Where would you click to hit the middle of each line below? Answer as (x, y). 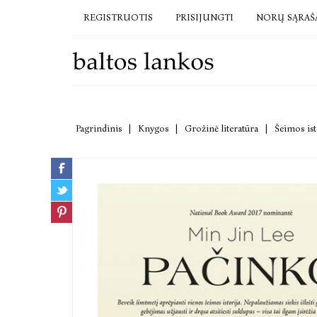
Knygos (153, 128)
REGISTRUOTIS (118, 17)
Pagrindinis (99, 128)
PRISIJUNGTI (204, 17)
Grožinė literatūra (221, 128)
